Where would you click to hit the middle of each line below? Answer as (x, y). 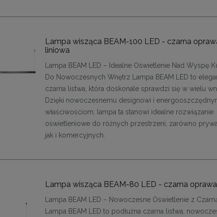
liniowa (58, 50)
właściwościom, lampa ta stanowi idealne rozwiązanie (130, 112)
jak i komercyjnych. (75, 135)
